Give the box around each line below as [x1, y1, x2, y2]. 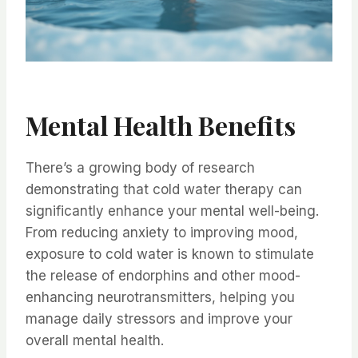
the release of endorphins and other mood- [26, 267, 300, 284]
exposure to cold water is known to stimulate [26, 245, 314, 262]
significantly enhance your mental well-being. [26, 202, 319, 219]
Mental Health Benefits [26, 107, 296, 142]
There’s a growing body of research [26, 159, 255, 176]
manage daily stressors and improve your [26, 310, 292, 327]
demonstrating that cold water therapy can [26, 181, 302, 197]
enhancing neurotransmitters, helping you [26, 288, 295, 305]
